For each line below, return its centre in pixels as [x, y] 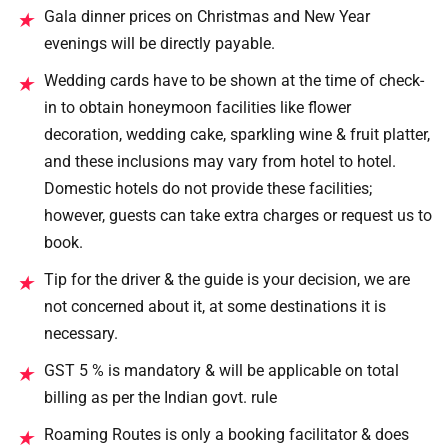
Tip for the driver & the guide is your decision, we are [227, 279]
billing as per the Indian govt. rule [160, 397]
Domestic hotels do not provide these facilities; [208, 188]
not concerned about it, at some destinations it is [215, 306]
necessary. [81, 333]
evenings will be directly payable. [159, 43]
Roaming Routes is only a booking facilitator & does [226, 434]
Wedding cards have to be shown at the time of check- [234, 80]
